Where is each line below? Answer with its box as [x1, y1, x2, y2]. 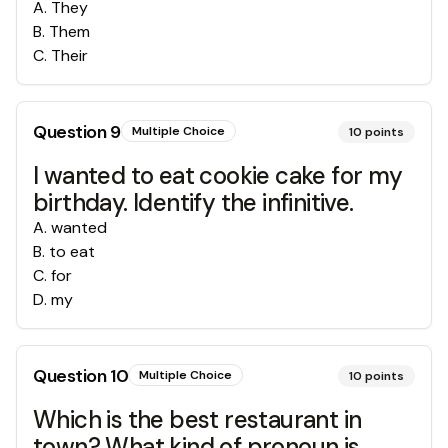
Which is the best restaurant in [33, 404, 362, 435]
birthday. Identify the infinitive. [33, 187, 354, 218]
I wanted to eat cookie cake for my [33, 160, 403, 191]
